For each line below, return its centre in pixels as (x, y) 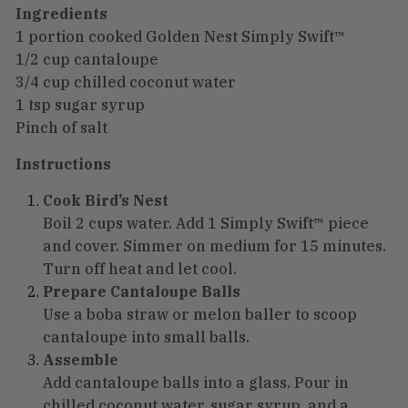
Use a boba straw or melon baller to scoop (200, 315)
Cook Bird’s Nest (106, 201)
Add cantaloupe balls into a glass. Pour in (196, 383)
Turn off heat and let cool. (140, 269)
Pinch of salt (61, 128)
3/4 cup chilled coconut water (126, 82)
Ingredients (61, 14)
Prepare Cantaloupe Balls (142, 292)
